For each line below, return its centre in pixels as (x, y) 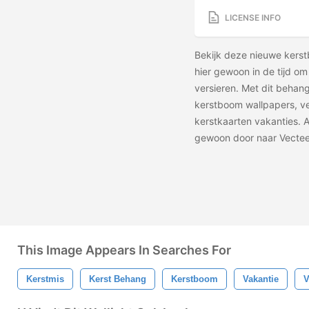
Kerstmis (45, 279)
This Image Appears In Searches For (124, 250)
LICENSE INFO (253, 17)
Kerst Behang (118, 279)
